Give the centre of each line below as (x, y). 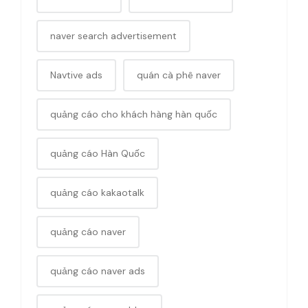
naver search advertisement (113, 35)
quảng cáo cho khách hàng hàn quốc (134, 114)
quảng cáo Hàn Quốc (98, 153)
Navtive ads (76, 75)
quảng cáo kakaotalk (97, 192)
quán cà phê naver (179, 75)
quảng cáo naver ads (98, 271)
